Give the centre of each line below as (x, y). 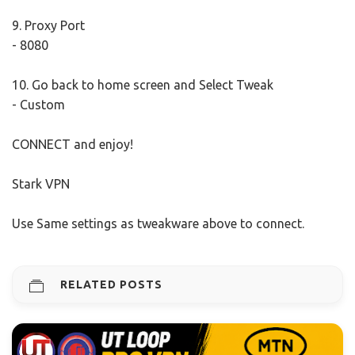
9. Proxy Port (48, 26)
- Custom (38, 105)
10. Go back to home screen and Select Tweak (143, 85)
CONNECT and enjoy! (73, 145)
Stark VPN (41, 184)
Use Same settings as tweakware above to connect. (158, 224)
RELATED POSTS (111, 285)
